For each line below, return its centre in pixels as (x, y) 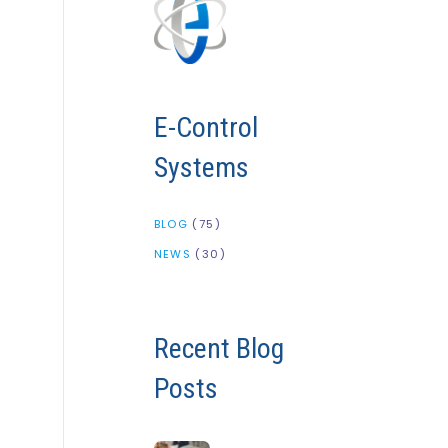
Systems (201, 168)
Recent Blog (218, 349)
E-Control (205, 128)
